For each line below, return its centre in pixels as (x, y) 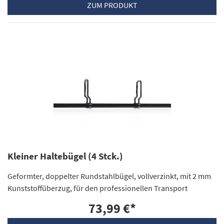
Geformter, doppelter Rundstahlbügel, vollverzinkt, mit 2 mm (109, 176)
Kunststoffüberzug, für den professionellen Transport (97, 188)
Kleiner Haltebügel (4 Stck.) (65, 156)
